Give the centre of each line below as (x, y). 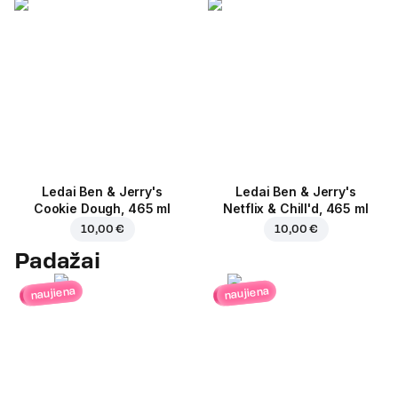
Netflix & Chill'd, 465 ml (296, 209)
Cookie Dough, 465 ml (102, 209)
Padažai (58, 261)
